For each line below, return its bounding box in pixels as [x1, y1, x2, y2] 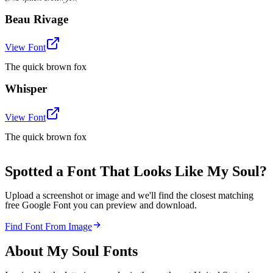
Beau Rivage [5, 12, 68, 26]
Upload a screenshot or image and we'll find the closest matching [5, 190, 253, 200]
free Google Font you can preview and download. [5, 199, 197, 210]
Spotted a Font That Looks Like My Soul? [5, 163, 267, 179]
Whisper [5, 82, 47, 96]
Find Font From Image [5, 221, 92, 232]
